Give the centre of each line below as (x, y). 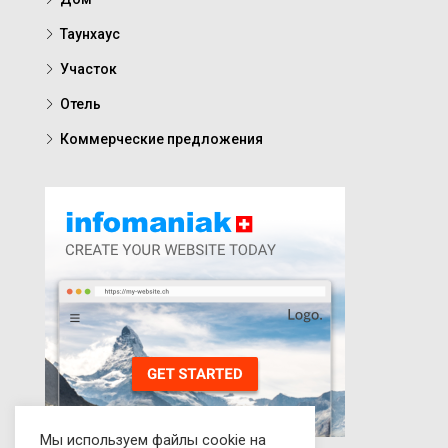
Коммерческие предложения (161, 139)
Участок (88, 69)
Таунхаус (90, 34)
